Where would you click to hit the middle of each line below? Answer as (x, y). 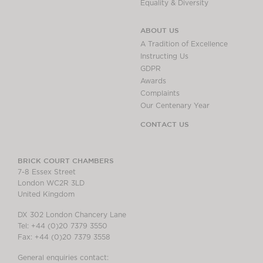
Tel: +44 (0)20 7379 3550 (63, 226)
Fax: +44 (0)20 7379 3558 (64, 237)
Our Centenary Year (175, 105)
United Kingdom (46, 194)
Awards (153, 81)
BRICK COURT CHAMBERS (66, 160)
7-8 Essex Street (47, 172)
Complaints (160, 93)
